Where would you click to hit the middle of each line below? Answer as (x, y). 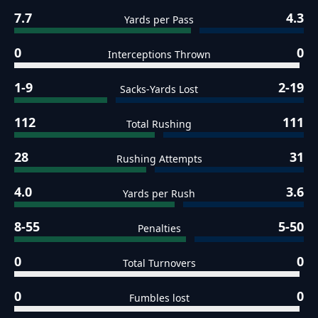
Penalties (159, 229)
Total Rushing (159, 124)
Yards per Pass (159, 20)
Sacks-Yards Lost (159, 89)
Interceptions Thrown (159, 55)
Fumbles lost (159, 298)
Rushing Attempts (159, 159)
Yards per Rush (159, 194)
